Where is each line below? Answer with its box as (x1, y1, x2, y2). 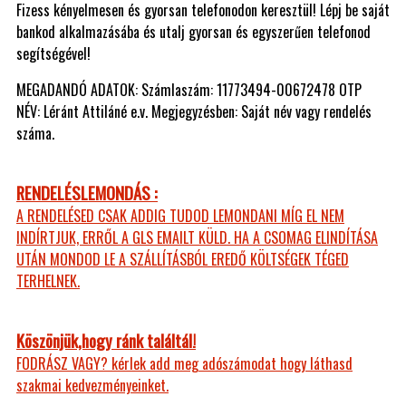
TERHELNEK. (16, 269, 80, 292)
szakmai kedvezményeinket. (16, 373, 169, 396)
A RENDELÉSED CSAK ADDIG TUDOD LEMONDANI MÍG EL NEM (16, 204, 344, 227)
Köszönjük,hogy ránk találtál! (16, 327, 196, 353)
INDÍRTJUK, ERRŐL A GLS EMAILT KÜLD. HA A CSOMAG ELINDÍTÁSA (16, 226, 378, 248)
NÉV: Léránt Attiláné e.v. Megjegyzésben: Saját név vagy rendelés (16, 100, 372, 122)
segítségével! (16, 42, 91, 64)
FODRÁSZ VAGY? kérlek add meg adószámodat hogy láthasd (16, 352, 353, 374)
